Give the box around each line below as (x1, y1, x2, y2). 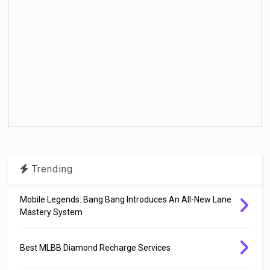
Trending (29, 163, 74, 175)
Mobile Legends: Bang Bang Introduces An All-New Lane (20, 194, 232, 204)
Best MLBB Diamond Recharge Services (20, 242, 171, 253)
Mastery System (20, 207, 83, 217)
